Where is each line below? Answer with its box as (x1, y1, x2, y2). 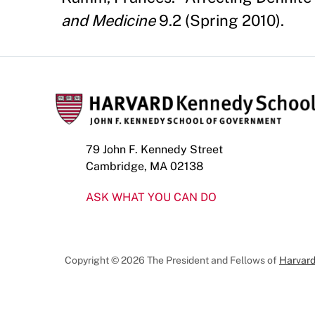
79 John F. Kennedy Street (86, 142, 223, 156)
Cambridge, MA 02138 (86, 159, 203, 173)
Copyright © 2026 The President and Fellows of (65, 254, 279, 266)
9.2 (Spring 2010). (155, 11, 284, 30)
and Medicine (61, 11, 155, 30)
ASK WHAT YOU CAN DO (86, 190, 217, 204)
